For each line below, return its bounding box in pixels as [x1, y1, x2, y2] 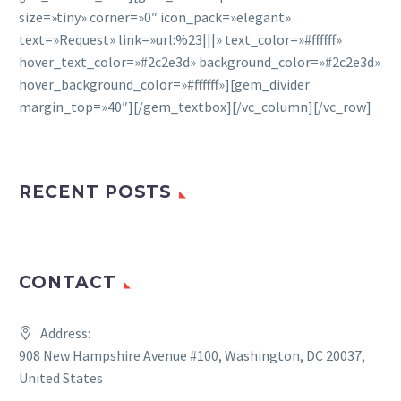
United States [19, 368, 103, 387]
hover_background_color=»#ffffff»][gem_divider [19, 74, 310, 93]
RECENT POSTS [19, 181, 173, 202]
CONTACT [19, 271, 116, 293]
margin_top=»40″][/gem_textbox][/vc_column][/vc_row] [19, 97, 371, 115]
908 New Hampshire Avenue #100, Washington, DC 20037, [19, 346, 365, 364]
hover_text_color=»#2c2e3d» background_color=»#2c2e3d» [19, 52, 380, 71]
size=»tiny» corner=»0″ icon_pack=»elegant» [19, 7, 291, 26]
